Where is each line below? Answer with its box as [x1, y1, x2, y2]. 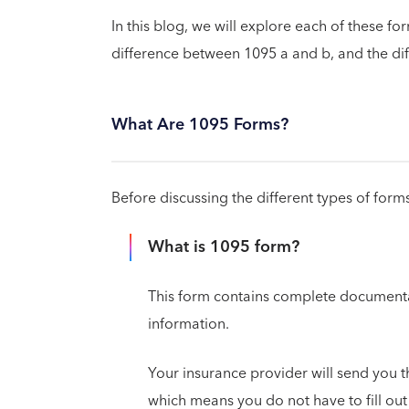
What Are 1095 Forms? [111, 110, 293, 139]
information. [148, 310, 233, 337]
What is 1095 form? [148, 232, 299, 261]
